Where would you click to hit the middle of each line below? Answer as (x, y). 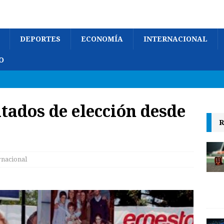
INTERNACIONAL (175, 39)
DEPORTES (40, 39)
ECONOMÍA (102, 39)
